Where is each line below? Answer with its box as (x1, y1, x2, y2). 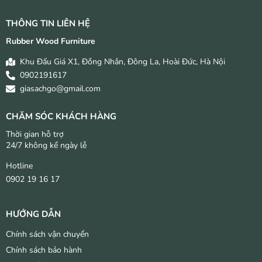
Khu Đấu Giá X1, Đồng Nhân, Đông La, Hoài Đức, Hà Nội (20, 56, 225, 68)
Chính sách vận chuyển (6, 229, 89, 240)
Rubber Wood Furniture (6, 36, 95, 47)
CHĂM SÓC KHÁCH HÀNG (6, 111, 116, 123)
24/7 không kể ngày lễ (6, 140, 87, 151)
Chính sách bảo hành (6, 244, 82, 256)
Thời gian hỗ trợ (6, 129, 64, 140)
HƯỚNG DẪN (6, 208, 61, 220)
